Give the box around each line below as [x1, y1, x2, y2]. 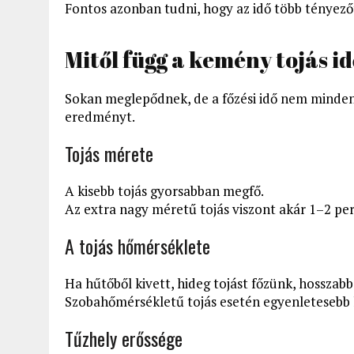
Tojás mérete [65, 138, 153, 168]
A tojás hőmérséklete [65, 231, 210, 260]
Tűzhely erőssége [65, 323, 183, 352]
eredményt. [65, 107, 135, 126]
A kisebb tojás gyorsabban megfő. [65, 181, 264, 200]
